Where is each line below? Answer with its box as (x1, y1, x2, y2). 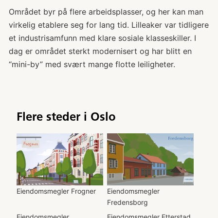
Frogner (71, 187, 96, 195)
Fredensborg (107, 198, 148, 206)
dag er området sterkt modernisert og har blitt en (8, 46, 192, 56)
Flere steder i (16, 109, 91, 124)
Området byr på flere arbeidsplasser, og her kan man (8, 7, 203, 17)
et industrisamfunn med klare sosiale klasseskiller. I (8, 33, 196, 43)
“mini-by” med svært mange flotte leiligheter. (8, 59, 175, 70)
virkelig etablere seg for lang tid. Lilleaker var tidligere (8, 20, 209, 30)
